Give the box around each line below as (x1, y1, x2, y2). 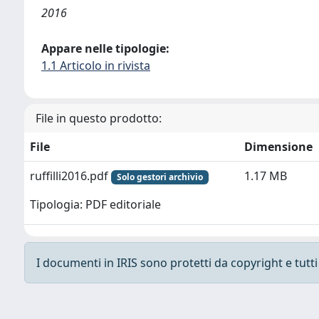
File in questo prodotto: (36, 110, 162, 126)
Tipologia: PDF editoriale (30, 197, 161, 213)
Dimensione (244, 139, 313, 155)
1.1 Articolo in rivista (41, 58, 150, 73)
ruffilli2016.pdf (30, 168, 111, 184)
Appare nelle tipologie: (41, 41, 169, 56)
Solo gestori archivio (116, 171, 203, 183)
